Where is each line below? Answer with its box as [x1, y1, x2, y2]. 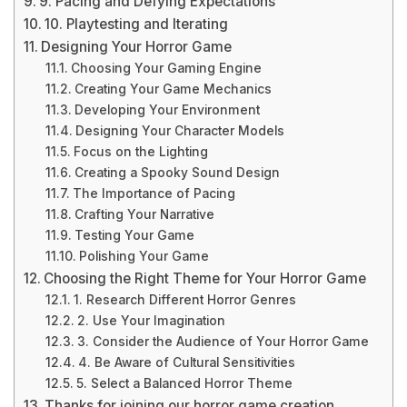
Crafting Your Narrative [74, 207, 214, 222]
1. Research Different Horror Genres [73, 293, 296, 307]
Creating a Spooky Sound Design [74, 165, 280, 180]
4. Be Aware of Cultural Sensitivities [77, 355, 295, 370]
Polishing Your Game [78, 249, 209, 263]
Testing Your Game [74, 228, 194, 243]
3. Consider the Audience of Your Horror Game [76, 334, 369, 349]
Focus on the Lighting [73, 144, 208, 159]
